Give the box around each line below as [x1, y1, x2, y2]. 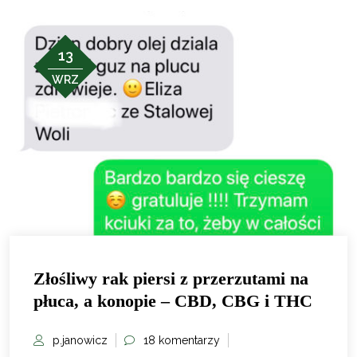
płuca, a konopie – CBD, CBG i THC [33, 291, 312, 312]
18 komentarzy [143, 334, 220, 347]
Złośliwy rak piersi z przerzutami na [33, 269, 308, 289]
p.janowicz [53, 334, 108, 347]
